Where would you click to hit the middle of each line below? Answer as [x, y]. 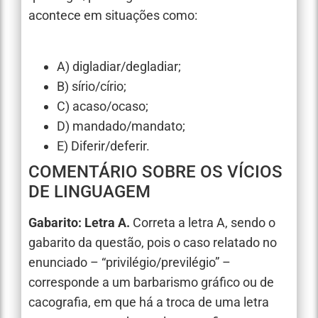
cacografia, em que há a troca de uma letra [149, 302]
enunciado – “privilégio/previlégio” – [130, 263]
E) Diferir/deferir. [103, 146]
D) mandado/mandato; [121, 126]
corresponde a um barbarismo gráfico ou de [151, 283]
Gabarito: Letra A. [79, 223]
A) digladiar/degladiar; [119, 67]
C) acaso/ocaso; [103, 106]
